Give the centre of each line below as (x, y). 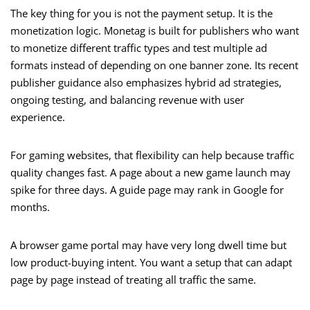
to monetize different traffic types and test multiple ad (139, 48)
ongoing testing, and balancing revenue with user (127, 100)
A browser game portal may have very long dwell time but (148, 245)
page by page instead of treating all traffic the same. (133, 280)
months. (30, 207)
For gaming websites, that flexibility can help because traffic (152, 155)
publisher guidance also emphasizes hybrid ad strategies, (146, 83)
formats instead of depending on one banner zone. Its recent (154, 65)
